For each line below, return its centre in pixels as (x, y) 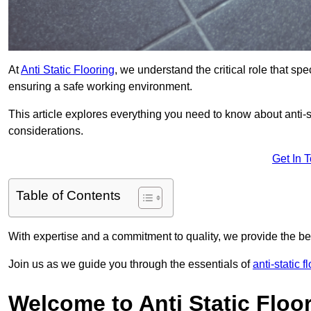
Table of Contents (68, 196)
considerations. (46, 131)
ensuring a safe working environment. (100, 87)
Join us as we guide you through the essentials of (131, 264)
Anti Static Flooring (68, 70)
